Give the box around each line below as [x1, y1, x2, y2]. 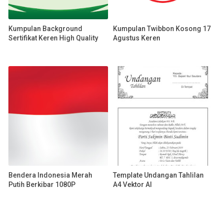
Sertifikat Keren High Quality [8, 34, 98, 42]
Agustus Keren [113, 34, 160, 42]
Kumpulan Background [8, 24, 82, 33]
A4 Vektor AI [113, 180, 152, 188]
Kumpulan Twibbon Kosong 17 [113, 24, 211, 33]
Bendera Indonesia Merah [8, 171, 92, 179]
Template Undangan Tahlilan [113, 171, 204, 179]
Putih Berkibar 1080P [8, 180, 75, 188]
